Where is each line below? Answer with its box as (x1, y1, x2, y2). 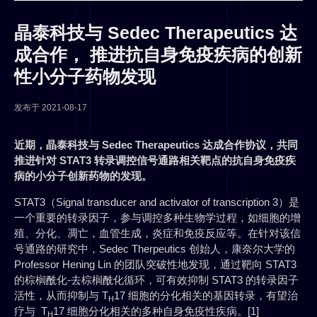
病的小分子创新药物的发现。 (14, 170, 152, 183)
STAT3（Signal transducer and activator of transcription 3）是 (14, 196, 299, 209)
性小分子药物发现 (14, 67, 156, 87)
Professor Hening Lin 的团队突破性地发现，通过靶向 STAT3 (14, 258, 296, 271)
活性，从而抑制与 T (14, 289, 108, 302)
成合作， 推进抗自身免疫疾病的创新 (14, 45, 302, 65)
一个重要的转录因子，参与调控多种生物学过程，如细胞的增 (14, 212, 301, 224)
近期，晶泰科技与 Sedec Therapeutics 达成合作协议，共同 (14, 139, 298, 151)
